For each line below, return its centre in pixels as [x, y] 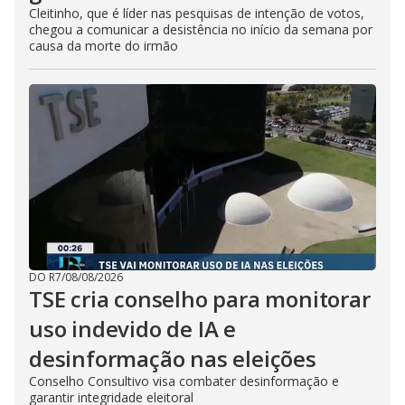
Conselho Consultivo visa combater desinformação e [184, 381]
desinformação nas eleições [173, 358]
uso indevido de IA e [133, 329]
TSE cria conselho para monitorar [200, 299]
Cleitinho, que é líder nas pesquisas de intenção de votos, [197, 13]
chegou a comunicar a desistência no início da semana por [201, 29]
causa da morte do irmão [104, 46]
